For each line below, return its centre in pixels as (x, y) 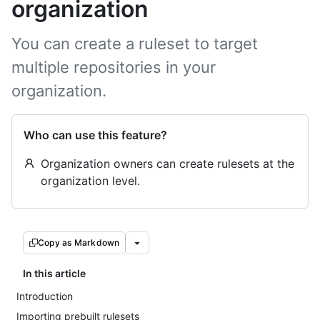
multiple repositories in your (114, 67)
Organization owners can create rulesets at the (167, 164)
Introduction (45, 296)
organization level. (90, 181)
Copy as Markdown (79, 242)
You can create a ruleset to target (135, 44)
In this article (54, 273)
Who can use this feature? (95, 135)
